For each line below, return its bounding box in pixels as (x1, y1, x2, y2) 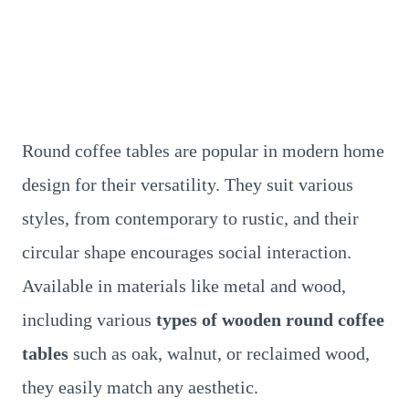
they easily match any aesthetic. (22, 376, 258, 397)
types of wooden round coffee (156, 309, 384, 330)
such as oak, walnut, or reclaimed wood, (68, 342, 370, 363)
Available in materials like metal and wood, (22, 275, 346, 296)
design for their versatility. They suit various (22, 173, 353, 194)
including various (22, 309, 156, 330)
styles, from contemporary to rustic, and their (22, 207, 359, 228)
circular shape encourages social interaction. (22, 241, 351, 262)
